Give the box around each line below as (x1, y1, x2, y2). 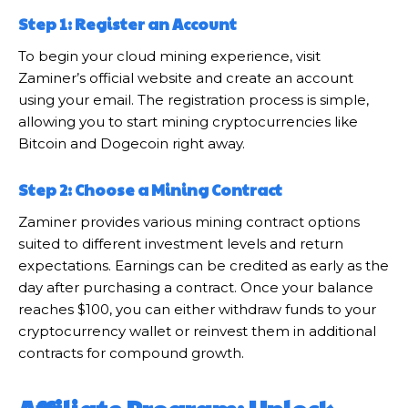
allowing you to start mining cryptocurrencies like (18, 112, 358, 130)
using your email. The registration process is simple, (18, 90, 369, 108)
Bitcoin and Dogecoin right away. (18, 134, 245, 152)
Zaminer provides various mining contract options (18, 212, 360, 230)
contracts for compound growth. (18, 343, 244, 362)
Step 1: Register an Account (18, 12, 242, 35)
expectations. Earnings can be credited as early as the (18, 256, 389, 274)
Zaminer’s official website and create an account (18, 68, 353, 87)
